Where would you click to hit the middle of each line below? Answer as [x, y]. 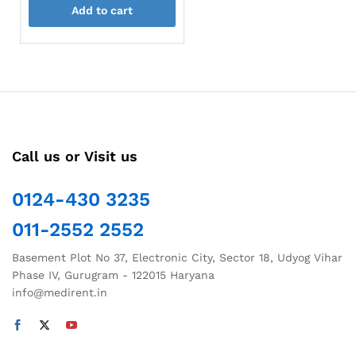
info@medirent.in [60, 292]
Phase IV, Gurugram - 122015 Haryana [113, 275]
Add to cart [102, 10]
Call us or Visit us [75, 156]
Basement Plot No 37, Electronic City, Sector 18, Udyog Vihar [177, 257]
